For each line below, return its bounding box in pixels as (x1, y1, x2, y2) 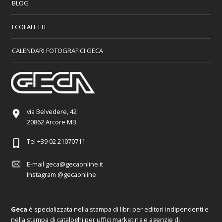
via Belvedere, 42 (27, 107, 77, 116)
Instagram (27, 170, 56, 179)
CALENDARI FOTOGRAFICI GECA (12, 46, 104, 55)
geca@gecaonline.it (46, 160, 104, 169)
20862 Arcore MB (27, 117, 77, 127)
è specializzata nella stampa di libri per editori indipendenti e (29, 205, 209, 214)
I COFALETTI (12, 22, 46, 31)
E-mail (27, 160, 45, 169)
